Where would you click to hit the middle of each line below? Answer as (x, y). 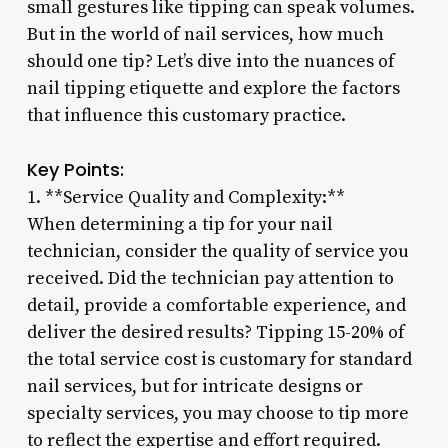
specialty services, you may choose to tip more (217, 413)
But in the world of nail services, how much (205, 34)
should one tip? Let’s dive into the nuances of (210, 61)
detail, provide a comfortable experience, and (216, 305)
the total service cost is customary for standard (219, 359)
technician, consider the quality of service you (217, 251)
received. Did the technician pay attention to (210, 278)
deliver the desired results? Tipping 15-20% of (215, 332)
